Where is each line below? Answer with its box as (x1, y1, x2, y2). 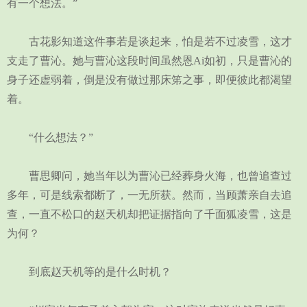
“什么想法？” (7, 132, 93, 143)
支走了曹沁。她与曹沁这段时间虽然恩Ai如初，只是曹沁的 (7, 55, 292, 66)
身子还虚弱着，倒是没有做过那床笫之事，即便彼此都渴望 (7, 74, 292, 86)
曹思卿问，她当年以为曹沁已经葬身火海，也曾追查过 (7, 170, 292, 182)
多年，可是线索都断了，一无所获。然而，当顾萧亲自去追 (7, 189, 292, 201)
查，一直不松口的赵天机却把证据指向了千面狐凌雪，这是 (7, 208, 292, 220)
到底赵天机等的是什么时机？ (7, 266, 171, 278)
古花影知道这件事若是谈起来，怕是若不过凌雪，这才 (7, 36, 292, 47)
